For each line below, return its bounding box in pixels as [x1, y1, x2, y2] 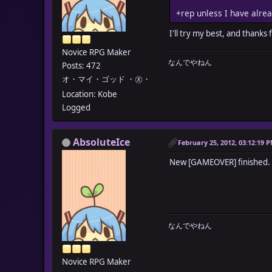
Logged [62, 101, 90, 113]
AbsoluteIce [73, 135, 130, 149]
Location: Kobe [62, 88, 117, 100]
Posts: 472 [62, 59, 101, 71]
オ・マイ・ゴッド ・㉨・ [62, 73, 151, 84]
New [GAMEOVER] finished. [169, 156, 270, 168]
